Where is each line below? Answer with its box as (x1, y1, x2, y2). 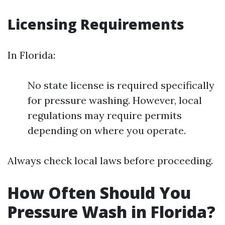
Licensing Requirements (8, 15, 184, 34)
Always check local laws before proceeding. (8, 154, 213, 167)
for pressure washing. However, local (28, 94, 202, 106)
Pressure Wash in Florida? (8, 201, 215, 222)
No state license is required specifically (28, 79, 214, 91)
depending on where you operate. (28, 124, 186, 137)
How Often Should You (8, 182, 191, 203)
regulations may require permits (28, 109, 182, 122)
